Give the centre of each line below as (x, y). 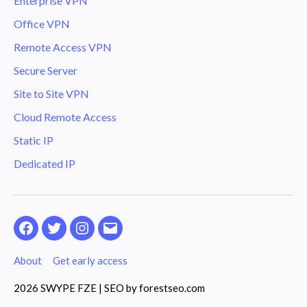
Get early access (90, 260)
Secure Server (46, 70)
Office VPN (42, 23)
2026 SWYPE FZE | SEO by (76, 287)
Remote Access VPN (63, 47)
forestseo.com (172, 287)
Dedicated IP (45, 163)
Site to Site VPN (51, 93)
